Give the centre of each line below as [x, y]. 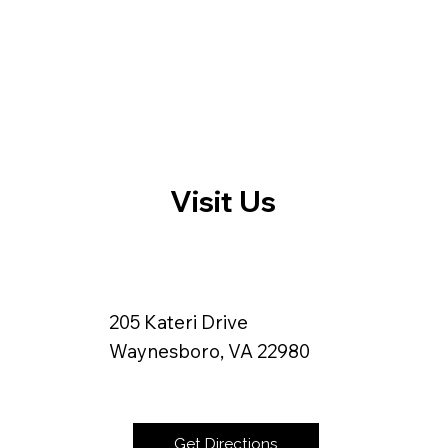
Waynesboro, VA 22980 [209, 351]
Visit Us [223, 200]
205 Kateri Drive [180, 322]
